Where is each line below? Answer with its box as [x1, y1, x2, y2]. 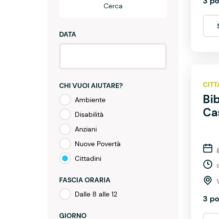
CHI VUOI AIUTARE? [59, 81, 123, 90]
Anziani [75, 125, 97, 133]
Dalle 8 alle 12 [75, 190, 117, 198]
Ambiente [75, 95, 106, 104]
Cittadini [75, 154, 101, 163]
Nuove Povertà [75, 139, 121, 148]
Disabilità [75, 110, 104, 119]
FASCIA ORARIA [59, 175, 110, 184]
